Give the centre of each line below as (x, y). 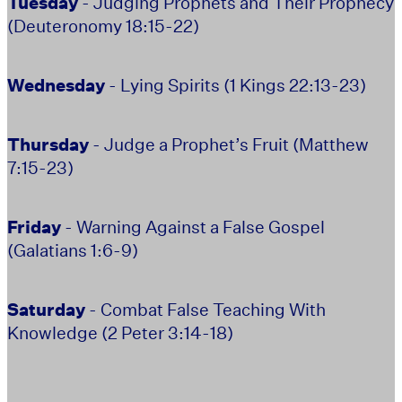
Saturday (46, 310)
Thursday (48, 144)
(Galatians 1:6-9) (73, 250)
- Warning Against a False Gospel (193, 227)
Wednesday (56, 85)
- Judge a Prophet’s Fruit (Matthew (229, 144)
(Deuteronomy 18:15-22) (103, 26)
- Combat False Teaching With (205, 310)
